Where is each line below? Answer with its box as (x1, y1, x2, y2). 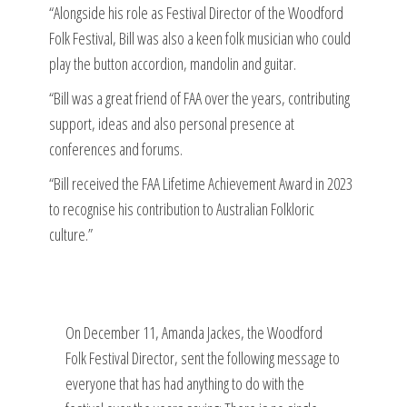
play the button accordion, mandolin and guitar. (49, 52, 296, 74)
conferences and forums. (49, 137, 183, 160)
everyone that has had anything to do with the (65, 372, 304, 394)
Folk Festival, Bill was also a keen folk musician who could (49, 26, 351, 49)
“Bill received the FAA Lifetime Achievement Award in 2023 (49, 172, 352, 194)
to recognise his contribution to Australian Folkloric (49, 197, 314, 220)
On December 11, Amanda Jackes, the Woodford (65, 321, 323, 343)
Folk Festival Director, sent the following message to (65, 346, 340, 369)
